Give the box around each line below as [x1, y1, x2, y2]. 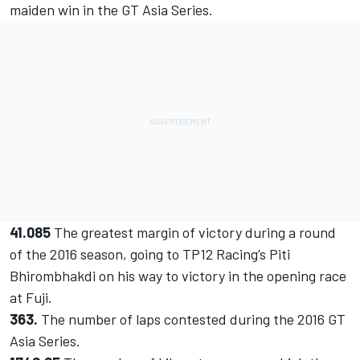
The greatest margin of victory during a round [51, 223, 336, 242]
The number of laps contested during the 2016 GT [38, 310, 346, 329]
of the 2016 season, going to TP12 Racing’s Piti [10, 245, 290, 264]
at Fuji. [10, 288, 52, 307]
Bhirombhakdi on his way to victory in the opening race [10, 267, 346, 285]
